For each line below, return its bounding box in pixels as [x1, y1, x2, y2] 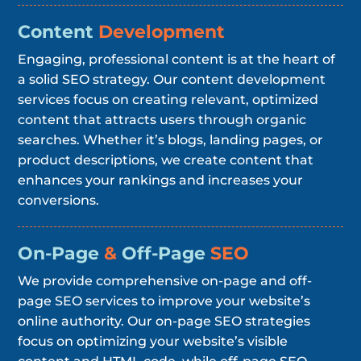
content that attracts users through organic [18, 111, 307, 127]
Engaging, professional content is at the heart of [18, 51, 336, 67]
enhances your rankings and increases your [18, 172, 304, 188]
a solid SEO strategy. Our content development [18, 71, 326, 87]
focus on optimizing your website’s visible [18, 333, 288, 349]
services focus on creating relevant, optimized [18, 91, 319, 107]
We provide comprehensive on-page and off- [18, 272, 313, 288]
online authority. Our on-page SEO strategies [18, 313, 311, 329]
